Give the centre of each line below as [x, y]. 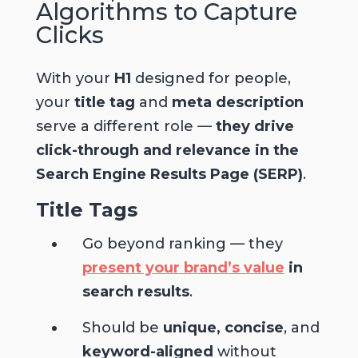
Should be [122, 328]
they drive [255, 127]
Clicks [70, 35]
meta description [237, 103]
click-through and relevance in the [167, 151]
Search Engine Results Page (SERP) [169, 175]
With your [75, 79]
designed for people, [211, 79]
